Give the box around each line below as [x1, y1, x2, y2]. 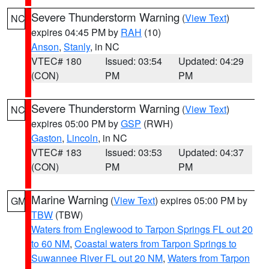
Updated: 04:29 [178, 54, 244, 68]
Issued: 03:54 [104, 54, 162, 68]
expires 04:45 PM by [31, 25, 121, 39]
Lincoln [67, 131, 98, 145]
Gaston [31, 131, 62, 145]
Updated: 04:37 [178, 145, 244, 159]
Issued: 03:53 [104, 145, 162, 159]
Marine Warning [31, 192, 108, 207]
